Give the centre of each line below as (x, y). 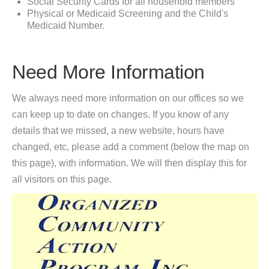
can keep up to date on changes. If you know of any (120, 114)
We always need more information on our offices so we (128, 98)
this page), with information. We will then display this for (129, 163)
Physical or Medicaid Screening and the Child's (128, 14)
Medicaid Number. (66, 26)
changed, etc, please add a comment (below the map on (131, 147)
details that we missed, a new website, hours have (118, 131)
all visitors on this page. (62, 179)
